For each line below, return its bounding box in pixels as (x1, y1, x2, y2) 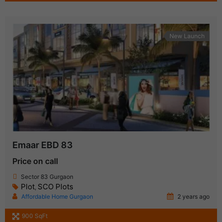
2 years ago (176, 193, 210, 201)
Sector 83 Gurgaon (21, 173, 73, 181)
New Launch (169, 32, 205, 40)
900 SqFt (22, 212, 48, 220)
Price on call (12, 156, 58, 166)
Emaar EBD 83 (12, 140, 73, 151)
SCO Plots (38, 182, 73, 192)
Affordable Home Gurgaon (21, 193, 93, 201)
